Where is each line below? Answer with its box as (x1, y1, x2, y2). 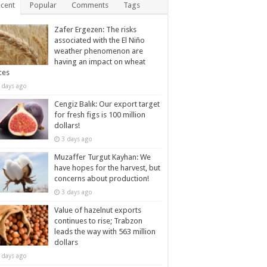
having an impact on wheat (54, 57, 145, 66)
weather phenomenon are (54, 46, 143, 55)
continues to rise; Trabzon (54, 216, 142, 225)
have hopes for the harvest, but (54, 163, 160, 172)
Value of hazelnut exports (54, 206, 141, 215)
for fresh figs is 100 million (54, 110, 145, 119)
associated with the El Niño (54, 36, 145, 45)
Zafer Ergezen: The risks (54, 25, 136, 34)
